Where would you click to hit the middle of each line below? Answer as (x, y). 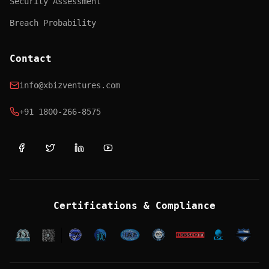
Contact (31, 59)
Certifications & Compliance (134, 206)
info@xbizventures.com (70, 85)
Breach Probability (53, 23)
